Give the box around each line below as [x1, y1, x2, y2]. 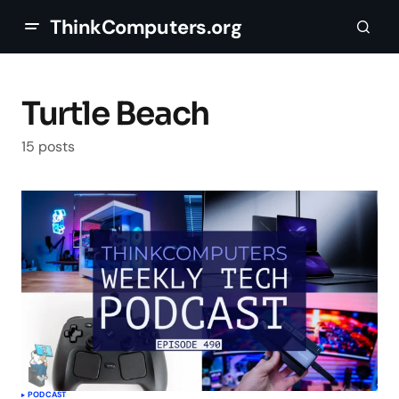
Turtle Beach [21, 94, 209, 134]
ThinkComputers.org [50, 13, 242, 40]
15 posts [21, 137, 75, 156]
